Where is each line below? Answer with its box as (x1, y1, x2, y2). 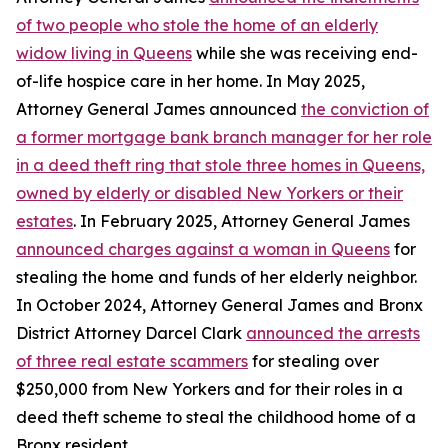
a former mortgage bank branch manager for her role (16, 127, 432, 147)
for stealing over (248, 351, 379, 371)
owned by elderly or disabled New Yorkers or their (16, 183, 403, 203)
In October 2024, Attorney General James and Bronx (16, 295, 423, 315)
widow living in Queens (16, 43, 192, 63)
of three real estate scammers (16, 351, 248, 371)
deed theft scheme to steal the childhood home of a (16, 407, 416, 427)
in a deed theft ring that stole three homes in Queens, (16, 155, 425, 175)
